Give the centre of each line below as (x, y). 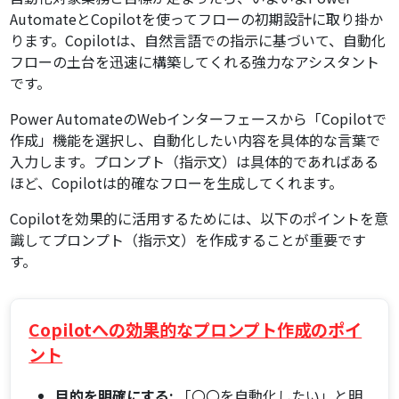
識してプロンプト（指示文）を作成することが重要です (188, 240)
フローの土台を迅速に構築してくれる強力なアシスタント (195, 62)
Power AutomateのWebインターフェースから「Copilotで (199, 119)
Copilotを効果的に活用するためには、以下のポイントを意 (199, 219)
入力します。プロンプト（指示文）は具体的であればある (195, 162)
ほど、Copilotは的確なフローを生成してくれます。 (177, 183)
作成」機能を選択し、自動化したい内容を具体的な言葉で (195, 140)
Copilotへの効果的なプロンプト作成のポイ (195, 330)
